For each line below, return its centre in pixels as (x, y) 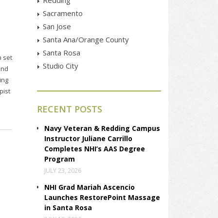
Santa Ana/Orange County (86, 39)
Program (60, 159)
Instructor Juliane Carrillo (88, 138)
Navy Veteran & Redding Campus (102, 128)
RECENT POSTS (70, 109)
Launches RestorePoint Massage (102, 198)
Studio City (61, 65)
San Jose (57, 26)
